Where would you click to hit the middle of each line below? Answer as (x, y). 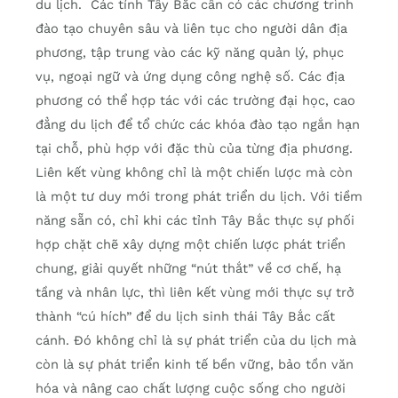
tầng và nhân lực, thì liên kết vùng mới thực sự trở (195, 293)
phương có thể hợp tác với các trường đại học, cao (195, 101)
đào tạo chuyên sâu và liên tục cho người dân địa (191, 29)
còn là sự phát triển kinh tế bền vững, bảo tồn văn (195, 365)
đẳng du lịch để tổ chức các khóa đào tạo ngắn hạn (198, 125)
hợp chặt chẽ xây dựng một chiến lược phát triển (191, 245)
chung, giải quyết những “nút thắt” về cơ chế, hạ (188, 269)
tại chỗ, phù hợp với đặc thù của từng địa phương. (194, 149)
